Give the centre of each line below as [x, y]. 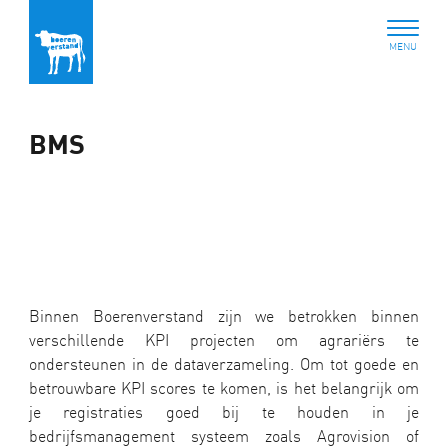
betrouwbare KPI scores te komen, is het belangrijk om [224, 388]
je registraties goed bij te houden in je [224, 412]
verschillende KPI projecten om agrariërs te [224, 340]
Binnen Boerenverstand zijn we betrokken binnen [224, 316]
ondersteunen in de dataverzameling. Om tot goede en [224, 364]
